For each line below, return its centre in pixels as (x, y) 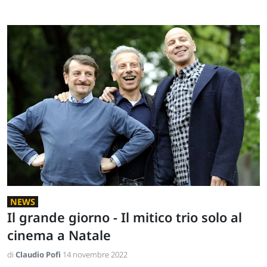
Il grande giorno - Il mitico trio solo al (125, 218)
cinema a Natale (59, 235)
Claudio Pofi (39, 255)
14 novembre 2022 (95, 255)
